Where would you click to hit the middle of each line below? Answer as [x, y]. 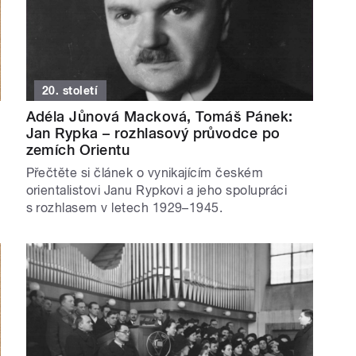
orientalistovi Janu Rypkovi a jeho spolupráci [157, 190]
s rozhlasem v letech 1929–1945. [124, 207]
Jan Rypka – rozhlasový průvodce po [153, 133]
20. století [70, 90]
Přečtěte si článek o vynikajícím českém [145, 172]
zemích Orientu [78, 149]
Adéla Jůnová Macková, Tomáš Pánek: [159, 116]
